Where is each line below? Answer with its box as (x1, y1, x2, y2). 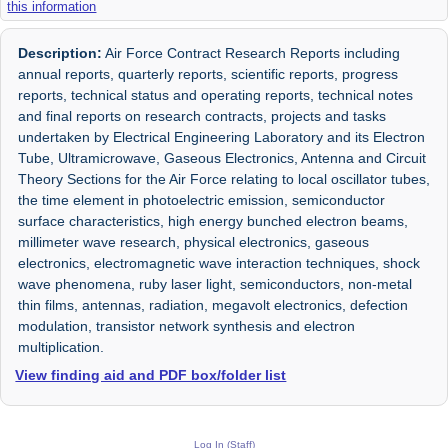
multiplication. (18, 339, 105, 356)
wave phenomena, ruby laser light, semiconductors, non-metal (18, 276, 413, 293)
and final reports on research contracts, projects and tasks (18, 108, 387, 125)
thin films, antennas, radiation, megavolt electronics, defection (18, 297, 409, 314)
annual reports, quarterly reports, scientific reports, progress (18, 66, 399, 83)
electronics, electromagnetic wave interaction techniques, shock (18, 255, 421, 272)
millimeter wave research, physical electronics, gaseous (18, 234, 370, 251)
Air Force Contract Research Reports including (102, 45, 401, 62)
